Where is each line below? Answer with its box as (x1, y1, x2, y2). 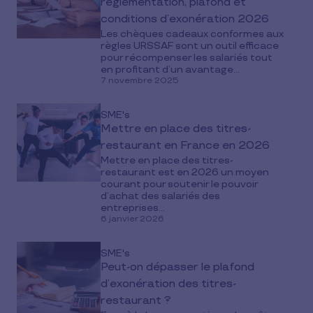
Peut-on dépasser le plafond (101, 261, 254, 274)
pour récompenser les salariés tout (101, 52, 272, 64)
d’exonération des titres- (101, 277, 236, 291)
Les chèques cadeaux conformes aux (101, 28, 284, 40)
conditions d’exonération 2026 (101, 13, 269, 26)
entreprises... (101, 202, 165, 214)
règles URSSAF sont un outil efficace (101, 40, 279, 52)
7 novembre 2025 (101, 75, 179, 86)
